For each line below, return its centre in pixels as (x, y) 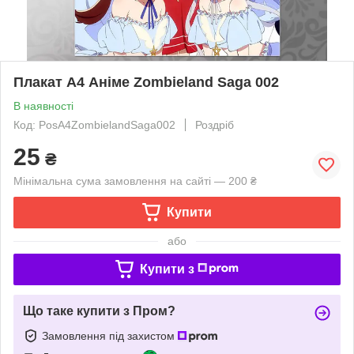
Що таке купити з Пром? (99, 311)
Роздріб (215, 124)
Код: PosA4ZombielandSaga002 (94, 124)
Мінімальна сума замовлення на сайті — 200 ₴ (135, 181)
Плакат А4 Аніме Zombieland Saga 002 (146, 82)
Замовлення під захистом (110, 335)
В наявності (43, 105)
